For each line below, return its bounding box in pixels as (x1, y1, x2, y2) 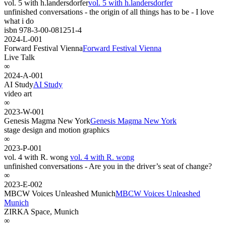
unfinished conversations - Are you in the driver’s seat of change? (4, 161, 212, 171)
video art (4, 89, 32, 98)
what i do (4, 16, 34, 25)
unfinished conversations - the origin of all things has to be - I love (4, 7, 214, 16)
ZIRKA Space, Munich (4, 207, 79, 216)
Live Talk (4, 52, 35, 62)
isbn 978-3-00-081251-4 (4, 25, 82, 34)
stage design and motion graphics (4, 125, 109, 134)
